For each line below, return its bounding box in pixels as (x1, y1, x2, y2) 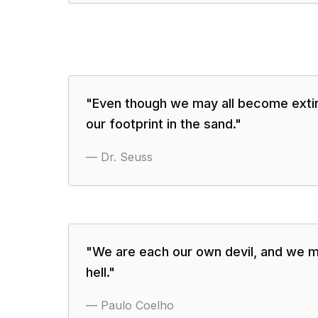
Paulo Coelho (101, 298, 174, 312)
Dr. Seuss (101, 150, 153, 164)
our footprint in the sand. (86, 116, 235, 131)
